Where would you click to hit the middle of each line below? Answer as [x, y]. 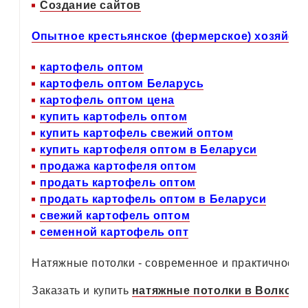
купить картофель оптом [114, 116]
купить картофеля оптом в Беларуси [148, 149]
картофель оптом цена [107, 100]
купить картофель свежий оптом [137, 133]
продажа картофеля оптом [118, 166]
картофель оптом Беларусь [122, 83]
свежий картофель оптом [115, 215]
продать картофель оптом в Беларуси [153, 199]
